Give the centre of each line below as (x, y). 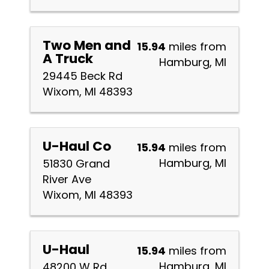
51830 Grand (76, 164)
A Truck (68, 59)
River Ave (67, 179)
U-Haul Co (77, 146)
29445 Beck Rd (83, 76)
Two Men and (87, 45)
